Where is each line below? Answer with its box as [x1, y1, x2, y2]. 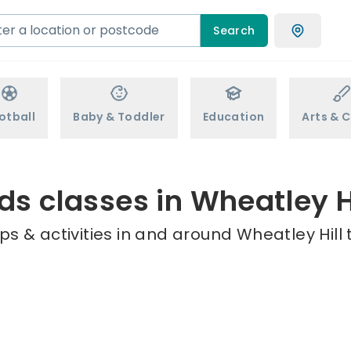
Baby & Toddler [73, 109, 165, 125]
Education [202, 109, 265, 125]
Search [213, 22, 255, 38]
